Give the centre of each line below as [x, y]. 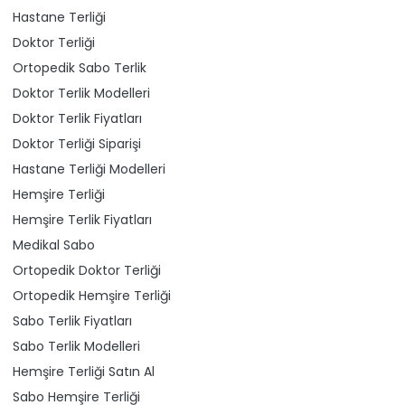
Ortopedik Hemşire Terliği [92, 295]
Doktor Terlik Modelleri [81, 93]
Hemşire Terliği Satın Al [84, 371]
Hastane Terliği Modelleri [89, 169]
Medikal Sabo [54, 245]
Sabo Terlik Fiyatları [72, 320]
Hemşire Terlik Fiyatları [82, 219]
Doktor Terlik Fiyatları [77, 118]
